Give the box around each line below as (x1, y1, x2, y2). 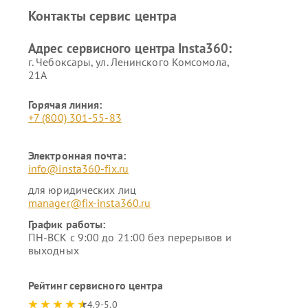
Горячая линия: (27, 98, 102, 111)
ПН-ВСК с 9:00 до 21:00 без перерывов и (27, 230, 232, 244)
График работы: (27, 217, 106, 231)
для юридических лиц (27, 183, 136, 197)
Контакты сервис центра (27, 7, 177, 25)
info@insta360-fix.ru (27, 162, 129, 175)
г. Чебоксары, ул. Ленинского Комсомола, (27, 55, 229, 69)
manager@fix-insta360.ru (27, 196, 151, 210)
